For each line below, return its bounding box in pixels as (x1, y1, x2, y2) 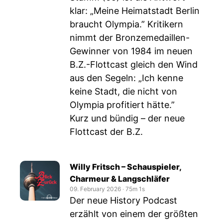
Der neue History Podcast (70, 195, 177, 206)
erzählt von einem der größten (70, 209, 198, 219)
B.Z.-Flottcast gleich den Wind (70, 59, 198, 70)
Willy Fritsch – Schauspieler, (70, 162, 181, 172)
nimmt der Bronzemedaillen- (70, 32, 190, 43)
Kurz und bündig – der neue (70, 113, 185, 123)
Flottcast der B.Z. (70, 126, 143, 137)
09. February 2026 (70, 185, 121, 193)
